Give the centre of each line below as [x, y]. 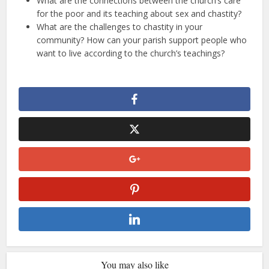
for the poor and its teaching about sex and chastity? [139, 13]
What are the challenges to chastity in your [120, 26]
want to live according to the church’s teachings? [131, 53]
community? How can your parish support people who [142, 40]
